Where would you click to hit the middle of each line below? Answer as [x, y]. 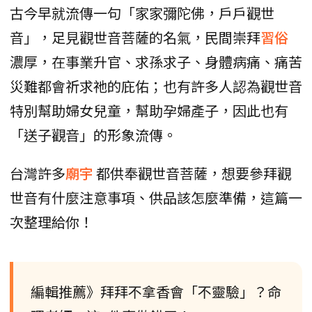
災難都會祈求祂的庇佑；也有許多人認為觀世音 [156, 86]
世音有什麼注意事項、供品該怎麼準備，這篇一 [156, 197]
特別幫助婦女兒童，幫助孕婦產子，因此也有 [149, 110]
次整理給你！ [52, 221]
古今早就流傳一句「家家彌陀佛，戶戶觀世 [142, 13]
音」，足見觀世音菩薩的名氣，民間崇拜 [135, 37]
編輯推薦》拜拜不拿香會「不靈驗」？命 [156, 291]
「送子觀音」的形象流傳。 [93, 134]
